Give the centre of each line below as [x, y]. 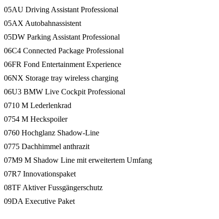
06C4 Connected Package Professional [64, 50]
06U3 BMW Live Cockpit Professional [65, 91]
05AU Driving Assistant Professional [61, 9]
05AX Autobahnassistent [43, 23]
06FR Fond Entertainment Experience [63, 64]
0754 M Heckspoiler [36, 119]
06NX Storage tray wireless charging [61, 78]
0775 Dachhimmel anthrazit [47, 146]
